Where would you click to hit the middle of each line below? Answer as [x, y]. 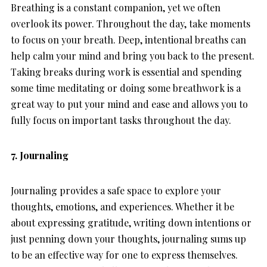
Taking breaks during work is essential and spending [126, 72]
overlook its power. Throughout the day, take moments [131, 23]
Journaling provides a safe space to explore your [116, 190]
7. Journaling [41, 155]
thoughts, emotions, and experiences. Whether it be [122, 206]
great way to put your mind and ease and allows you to [129, 104]
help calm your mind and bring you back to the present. [133, 55]
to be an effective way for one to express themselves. [124, 254]
